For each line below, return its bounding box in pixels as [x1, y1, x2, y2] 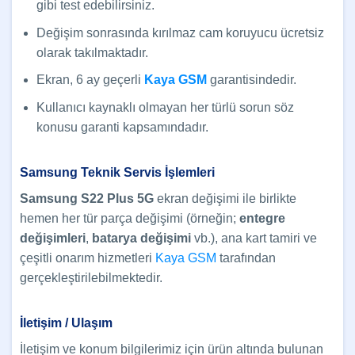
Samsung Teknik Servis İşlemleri [20, 166, 215, 180]
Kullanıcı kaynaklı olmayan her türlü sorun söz [36, 101, 294, 115]
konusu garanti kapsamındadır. [36, 120, 208, 135]
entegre [239, 212, 285, 226]
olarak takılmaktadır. [36, 45, 148, 59]
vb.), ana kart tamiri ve [191, 231, 317, 246]
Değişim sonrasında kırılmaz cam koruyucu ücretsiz [36, 25, 324, 40]
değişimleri [20, 231, 86, 246]
